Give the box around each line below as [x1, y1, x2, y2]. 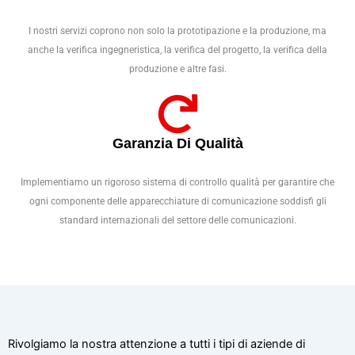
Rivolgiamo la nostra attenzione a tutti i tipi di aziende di [8, 337, 305, 352]
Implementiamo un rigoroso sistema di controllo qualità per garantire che [21, 177, 334, 189]
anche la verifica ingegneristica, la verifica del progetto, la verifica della [28, 44, 327, 56]
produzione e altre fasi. [128, 63, 227, 75]
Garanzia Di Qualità [112, 136, 243, 152]
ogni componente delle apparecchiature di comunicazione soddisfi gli [29, 196, 326, 208]
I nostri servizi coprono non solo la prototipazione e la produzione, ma [29, 25, 326, 37]
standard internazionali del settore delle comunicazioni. [59, 215, 296, 227]
